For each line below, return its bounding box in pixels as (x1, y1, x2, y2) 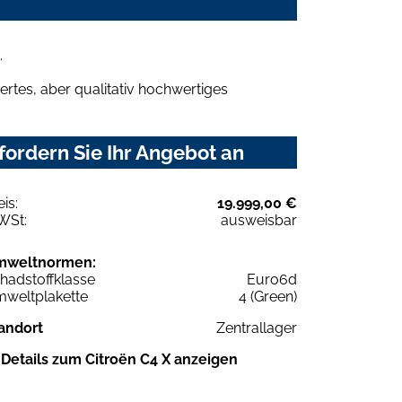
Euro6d (247, 270, 297, 288)
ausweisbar (221, 211, 297, 229)
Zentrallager (216, 319, 297, 336)
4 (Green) (239, 287, 297, 305)
